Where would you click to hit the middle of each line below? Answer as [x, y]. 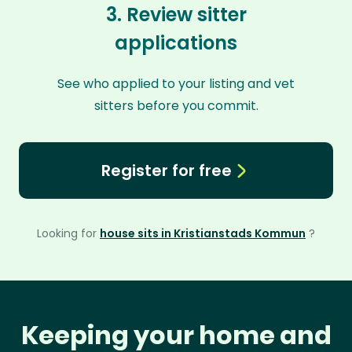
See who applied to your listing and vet [176, 84]
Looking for [68, 233]
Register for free [166, 170]
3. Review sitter [176, 15]
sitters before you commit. [176, 106]
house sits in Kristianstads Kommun [203, 233]
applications [176, 43]
